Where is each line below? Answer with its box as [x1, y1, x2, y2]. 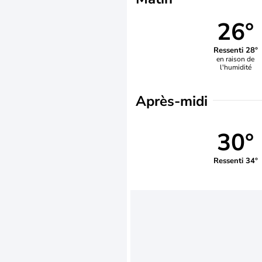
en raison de [216, 54, 255, 64]
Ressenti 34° [213, 155, 258, 166]
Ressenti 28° [213, 44, 258, 56]
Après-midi [136, 92, 208, 111]
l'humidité [219, 62, 251, 72]
